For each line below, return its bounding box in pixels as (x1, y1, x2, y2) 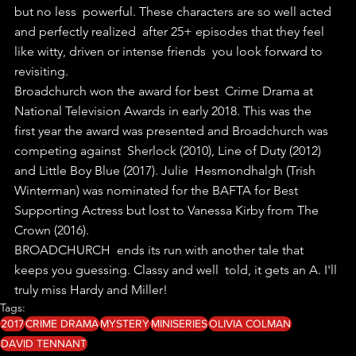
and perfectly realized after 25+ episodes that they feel (14, 23, 327, 39)
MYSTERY (100, 316, 149, 330)
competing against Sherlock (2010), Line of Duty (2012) (14, 142, 324, 158)
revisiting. (14, 63, 68, 79)
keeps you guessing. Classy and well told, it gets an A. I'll (14, 261, 340, 277)
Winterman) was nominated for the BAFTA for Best (14, 182, 304, 198)
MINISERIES (151, 316, 207, 330)
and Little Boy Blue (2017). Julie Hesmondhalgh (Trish (14, 162, 319, 178)
